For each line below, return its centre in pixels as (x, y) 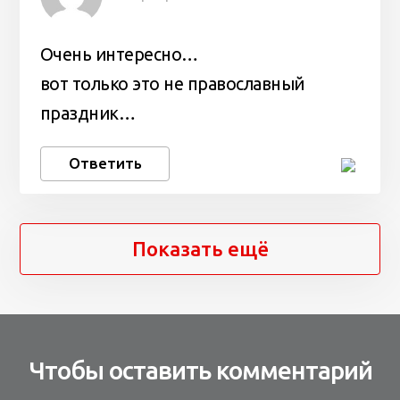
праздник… (87, 113)
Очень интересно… (119, 54)
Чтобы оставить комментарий (200, 371)
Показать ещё (200, 249)
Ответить (105, 163)
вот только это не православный (172, 83)
